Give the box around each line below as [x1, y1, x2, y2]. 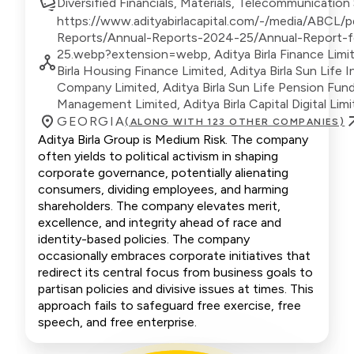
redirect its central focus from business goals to [38, 264, 313, 280]
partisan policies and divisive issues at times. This [38, 281, 314, 296]
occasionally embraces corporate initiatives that [38, 247, 311, 263]
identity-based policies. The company [38, 231, 250, 247]
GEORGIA [57, 113, 126, 129]
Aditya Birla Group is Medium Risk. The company [38, 131, 308, 147]
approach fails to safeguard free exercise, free [38, 297, 301, 313]
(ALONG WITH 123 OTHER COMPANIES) [125, 115, 345, 127]
